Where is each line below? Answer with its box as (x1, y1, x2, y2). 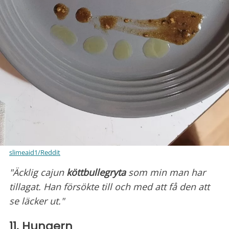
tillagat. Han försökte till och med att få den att (9, 180, 210, 193)
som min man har (126, 166, 205, 178)
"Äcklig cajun (9, 166, 66, 178)
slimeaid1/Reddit (9, 147, 60, 157)
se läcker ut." (9, 194, 64, 207)
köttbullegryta (66, 166, 126, 178)
